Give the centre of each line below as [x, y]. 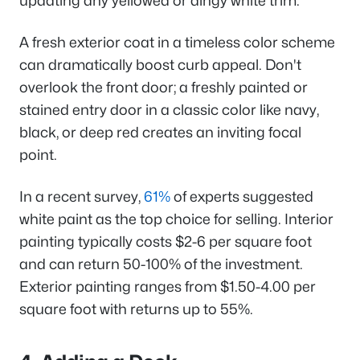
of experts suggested [242, 197]
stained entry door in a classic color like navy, [169, 110]
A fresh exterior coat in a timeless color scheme [177, 43]
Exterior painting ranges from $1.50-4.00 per [168, 287]
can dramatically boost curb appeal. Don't [160, 65]
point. [38, 155]
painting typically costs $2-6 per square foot [166, 242]
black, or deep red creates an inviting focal [160, 133]
